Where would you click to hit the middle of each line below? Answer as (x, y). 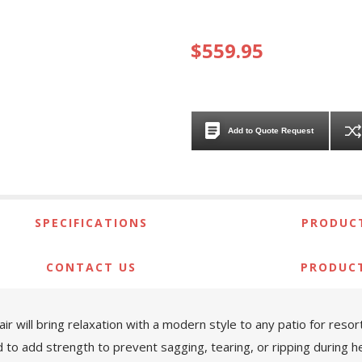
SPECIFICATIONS (91, 222)
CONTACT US (91, 267)
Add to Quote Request (270, 131)
